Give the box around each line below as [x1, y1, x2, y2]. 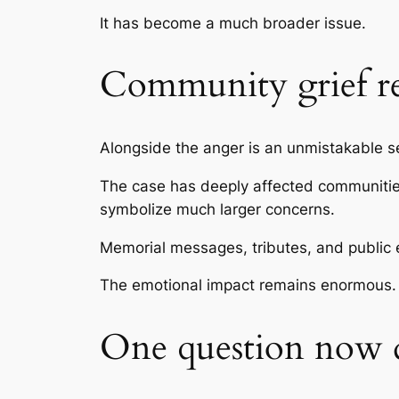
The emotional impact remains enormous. [100, 276, 396, 295]
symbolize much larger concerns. [100, 199, 335, 218]
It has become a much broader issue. [100, 13, 366, 32]
